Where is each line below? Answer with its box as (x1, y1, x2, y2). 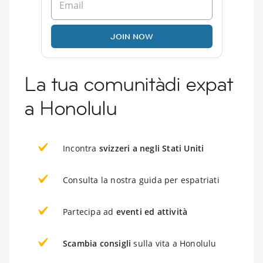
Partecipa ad (63, 205, 116, 217)
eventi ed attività (116, 205, 188, 217)
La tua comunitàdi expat (24, 70, 233, 97)
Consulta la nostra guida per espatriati (63, 174, 220, 186)
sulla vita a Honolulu (131, 237, 217, 249)
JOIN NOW (110, 31, 153, 42)
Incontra (63, 142, 99, 154)
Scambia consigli (63, 237, 131, 249)
